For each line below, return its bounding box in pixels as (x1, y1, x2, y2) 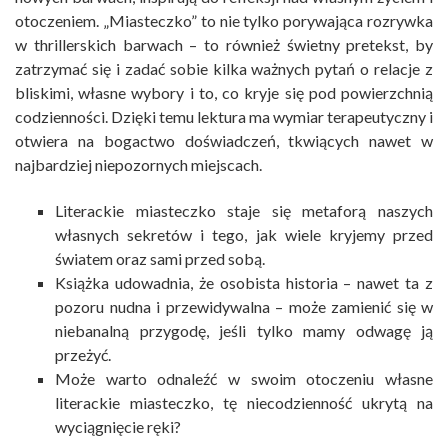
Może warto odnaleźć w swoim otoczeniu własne (55, 368, 433, 388)
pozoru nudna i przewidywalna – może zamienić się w (55, 296, 433, 316)
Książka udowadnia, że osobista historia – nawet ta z (55, 272, 433, 292)
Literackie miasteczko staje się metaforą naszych (55, 200, 433, 220)
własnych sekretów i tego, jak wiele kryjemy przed (55, 224, 433, 244)
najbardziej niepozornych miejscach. (15, 154, 262, 174)
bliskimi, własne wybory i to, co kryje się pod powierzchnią (15, 82, 433, 102)
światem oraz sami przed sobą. (55, 248, 265, 268)
